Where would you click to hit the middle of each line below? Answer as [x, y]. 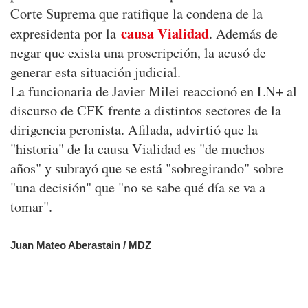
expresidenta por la [66, 34]
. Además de [243, 34]
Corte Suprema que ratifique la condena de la [136, 14]
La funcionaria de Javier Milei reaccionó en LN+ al [154, 91]
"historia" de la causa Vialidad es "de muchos [137, 149]
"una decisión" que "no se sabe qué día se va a [138, 188]
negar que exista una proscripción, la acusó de [138, 53]
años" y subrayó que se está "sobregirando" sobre [147, 168]
